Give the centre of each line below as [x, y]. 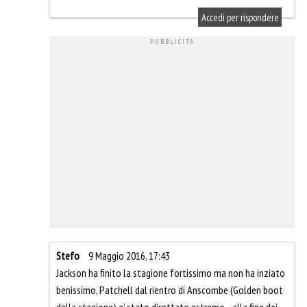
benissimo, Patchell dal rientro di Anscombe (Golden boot [170, 290]
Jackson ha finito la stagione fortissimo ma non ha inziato [171, 273]
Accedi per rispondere [240, 17]
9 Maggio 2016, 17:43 [129, 256]
